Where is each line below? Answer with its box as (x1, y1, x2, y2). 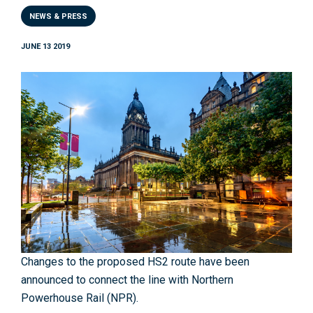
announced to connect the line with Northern (21, 273, 233, 287)
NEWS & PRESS (29, 12, 87, 21)
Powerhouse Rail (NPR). (21, 291, 138, 305)
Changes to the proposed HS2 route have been (21, 255, 249, 269)
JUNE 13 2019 (21, 42, 70, 51)
